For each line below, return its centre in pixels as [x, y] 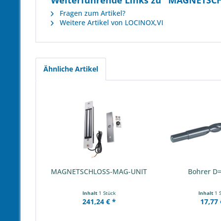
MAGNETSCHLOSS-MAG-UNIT [99, 171]
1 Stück [107, 193]
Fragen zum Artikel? [92, 13]
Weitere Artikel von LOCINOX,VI [110, 22]
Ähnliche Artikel [71, 69]
